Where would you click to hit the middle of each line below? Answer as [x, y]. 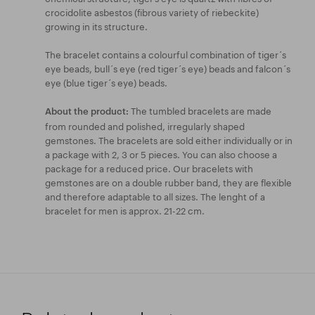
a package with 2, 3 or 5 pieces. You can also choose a [161, 153]
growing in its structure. [96, 25]
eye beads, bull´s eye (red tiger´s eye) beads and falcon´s [168, 67]
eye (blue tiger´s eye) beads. [106, 81]
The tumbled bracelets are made [200, 109]
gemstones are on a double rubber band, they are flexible [168, 181]
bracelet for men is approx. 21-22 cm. [125, 209]
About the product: [87, 111]
